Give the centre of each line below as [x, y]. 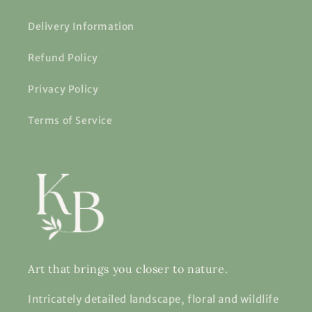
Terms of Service [70, 121]
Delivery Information [81, 27]
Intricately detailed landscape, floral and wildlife [154, 299]
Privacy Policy [63, 89]
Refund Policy [63, 58]
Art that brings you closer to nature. [128, 269]
